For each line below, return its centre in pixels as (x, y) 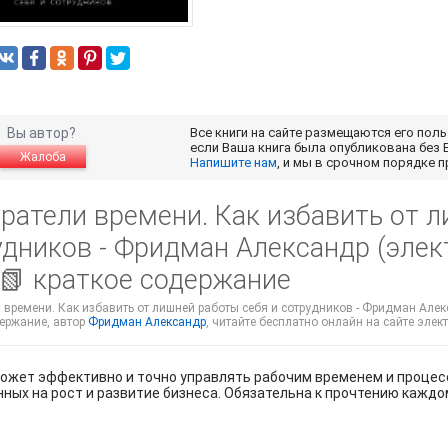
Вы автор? (42, 133)
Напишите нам (233, 163)
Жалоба (42, 157)
